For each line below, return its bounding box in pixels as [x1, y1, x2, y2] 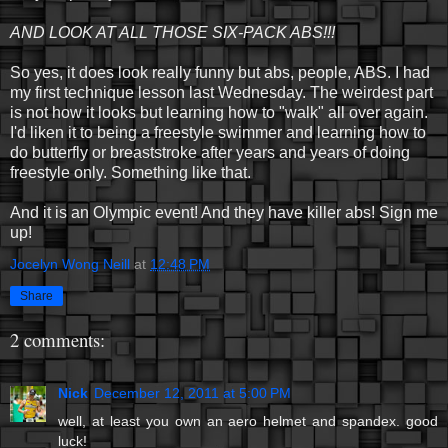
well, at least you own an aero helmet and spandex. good [58, 412, 438, 429]
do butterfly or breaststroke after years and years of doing [10, 143, 410, 161]
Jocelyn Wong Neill [10, 255, 130, 272]
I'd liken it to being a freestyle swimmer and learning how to [10, 123, 426, 141]
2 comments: [10, 327, 105, 353]
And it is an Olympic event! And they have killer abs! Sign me [10, 203, 438, 221]
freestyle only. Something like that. [10, 163, 251, 181]
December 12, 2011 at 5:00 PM [94, 384, 291, 401]
